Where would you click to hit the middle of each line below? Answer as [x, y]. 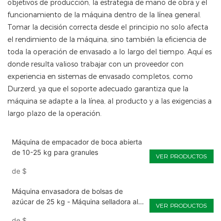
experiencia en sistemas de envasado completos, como [100, 77]
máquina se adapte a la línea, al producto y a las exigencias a [110, 101]
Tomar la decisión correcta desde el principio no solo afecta [108, 27]
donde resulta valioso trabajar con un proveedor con [95, 64]
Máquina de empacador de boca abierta [77, 142]
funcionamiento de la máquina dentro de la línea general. [104, 15]
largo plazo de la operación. [55, 114]
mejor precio [32, 212]
